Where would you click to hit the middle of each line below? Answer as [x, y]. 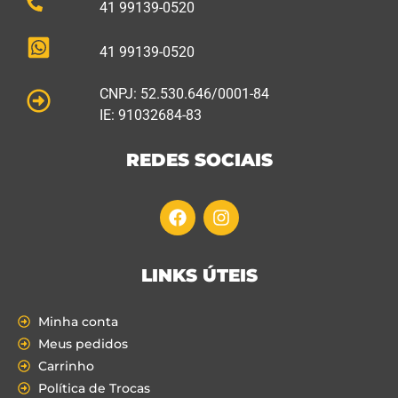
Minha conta [78, 321]
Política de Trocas [94, 388]
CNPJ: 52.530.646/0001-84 [184, 94]
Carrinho [66, 366]
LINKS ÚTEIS [199, 275]
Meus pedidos [83, 343]
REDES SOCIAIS [199, 159]
